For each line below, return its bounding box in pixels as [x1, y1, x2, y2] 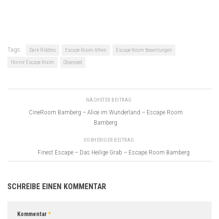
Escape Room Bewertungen [116, 47, 172, 54]
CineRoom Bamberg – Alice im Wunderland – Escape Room [28, 108, 183, 116]
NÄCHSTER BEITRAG [86, 96, 133, 103]
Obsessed [64, 59, 82, 66]
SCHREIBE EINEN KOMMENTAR [7, 182, 106, 192]
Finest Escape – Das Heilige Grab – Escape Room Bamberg [37, 148, 190, 156]
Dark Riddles [29, 47, 56, 54]
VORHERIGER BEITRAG [83, 136, 136, 143]
